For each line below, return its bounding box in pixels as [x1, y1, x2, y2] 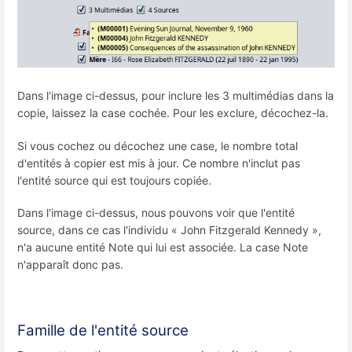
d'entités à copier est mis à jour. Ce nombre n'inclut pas [17, 156, 300, 170]
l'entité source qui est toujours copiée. [17, 173, 211, 187]
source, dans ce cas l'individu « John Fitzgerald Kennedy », [17, 222, 321, 236]
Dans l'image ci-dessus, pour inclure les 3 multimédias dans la [17, 89, 334, 103]
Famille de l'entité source [17, 321, 189, 340]
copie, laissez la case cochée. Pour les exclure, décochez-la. [17, 106, 328, 120]
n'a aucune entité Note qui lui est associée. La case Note [17, 240, 308, 254]
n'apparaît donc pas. [17, 257, 123, 271]
